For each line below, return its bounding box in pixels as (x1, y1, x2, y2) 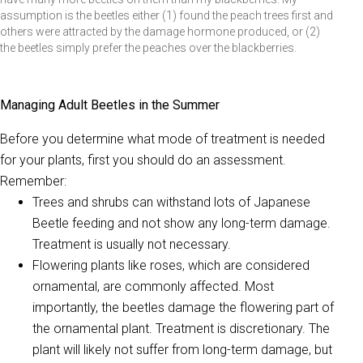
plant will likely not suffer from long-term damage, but (32, 341, 332, 357)
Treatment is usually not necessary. (32, 236, 231, 252)
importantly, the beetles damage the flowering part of (32, 299, 334, 315)
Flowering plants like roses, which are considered (32, 257, 310, 273)
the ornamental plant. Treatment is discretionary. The (32, 320, 330, 336)
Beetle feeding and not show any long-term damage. (32, 215, 331, 231)
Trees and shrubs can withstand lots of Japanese (32, 194, 310, 210)
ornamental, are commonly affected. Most (32, 278, 274, 294)
